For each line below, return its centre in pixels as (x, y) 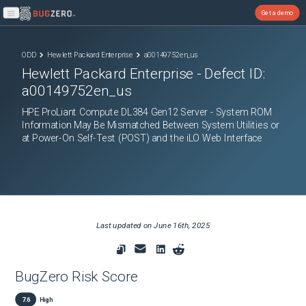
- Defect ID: (229, 74)
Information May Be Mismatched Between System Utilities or (150, 125)
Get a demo (277, 12)
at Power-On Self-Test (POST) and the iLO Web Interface (142, 138)
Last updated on (125, 226)
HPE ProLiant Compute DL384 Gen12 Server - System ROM (147, 112)
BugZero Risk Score (76, 277)
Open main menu (34, 18)
